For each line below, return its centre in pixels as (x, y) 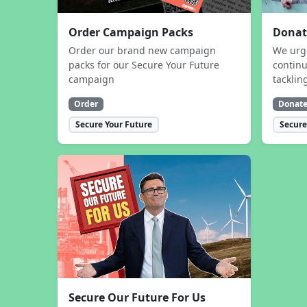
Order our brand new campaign (142, 50)
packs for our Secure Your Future (144, 64)
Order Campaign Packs (131, 32)
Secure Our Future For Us (137, 298)
